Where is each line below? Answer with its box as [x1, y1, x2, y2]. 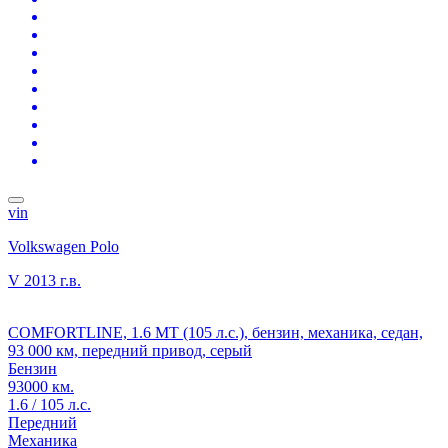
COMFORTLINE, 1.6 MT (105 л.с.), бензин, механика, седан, [8, 323, 423, 341]
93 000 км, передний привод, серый [8, 341, 252, 359]
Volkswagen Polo [8, 237, 119, 255]
